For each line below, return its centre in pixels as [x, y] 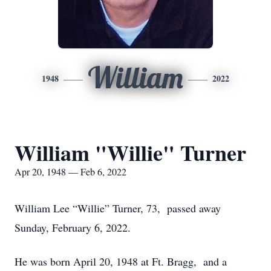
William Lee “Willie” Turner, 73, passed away [118, 208]
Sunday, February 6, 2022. [73, 227]
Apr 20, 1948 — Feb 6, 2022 [70, 171]
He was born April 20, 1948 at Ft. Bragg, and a [121, 261]
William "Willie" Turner [130, 152]
